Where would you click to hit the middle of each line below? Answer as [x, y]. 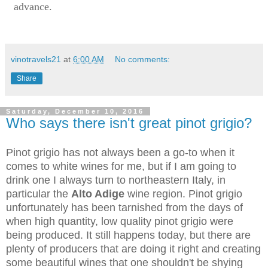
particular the [39, 194]
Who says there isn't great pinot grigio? [129, 123]
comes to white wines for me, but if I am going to [121, 167]
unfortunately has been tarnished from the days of [124, 208]
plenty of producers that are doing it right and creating [133, 249]
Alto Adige [99, 194]
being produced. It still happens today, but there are [128, 235]
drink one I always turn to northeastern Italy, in [116, 180]
